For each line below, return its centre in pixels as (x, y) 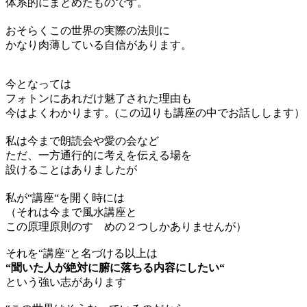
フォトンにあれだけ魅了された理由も (99, 98)
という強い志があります (66, 282)
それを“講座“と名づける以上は (82, 253)
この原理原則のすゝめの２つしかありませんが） (126, 226)
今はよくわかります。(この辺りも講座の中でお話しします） (155, 112)
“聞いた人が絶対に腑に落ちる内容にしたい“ (115, 267)
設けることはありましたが (71, 169)
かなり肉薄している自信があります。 (99, 45)
